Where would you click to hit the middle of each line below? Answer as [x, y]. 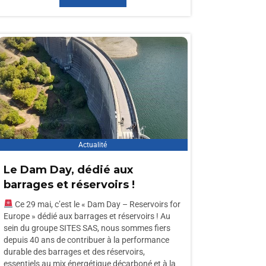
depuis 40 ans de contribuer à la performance [86, 240]
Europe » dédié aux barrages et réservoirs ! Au [87, 216]
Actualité [93, 145]
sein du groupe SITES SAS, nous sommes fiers [87, 228]
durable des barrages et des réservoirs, [74, 252]
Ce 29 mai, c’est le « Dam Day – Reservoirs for [96, 204]
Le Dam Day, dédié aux [68, 170]
